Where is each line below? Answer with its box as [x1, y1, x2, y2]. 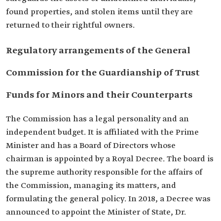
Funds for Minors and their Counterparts [6, 89, 192, 101]
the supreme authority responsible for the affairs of [6, 167, 202, 178]
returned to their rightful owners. [6, 20, 135, 31]
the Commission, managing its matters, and [6, 181, 176, 191]
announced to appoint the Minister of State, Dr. [6, 207, 186, 218]
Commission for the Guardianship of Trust [6, 67, 200, 79]
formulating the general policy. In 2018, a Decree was [6, 194, 211, 204]
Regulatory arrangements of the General [6, 45, 190, 57]
